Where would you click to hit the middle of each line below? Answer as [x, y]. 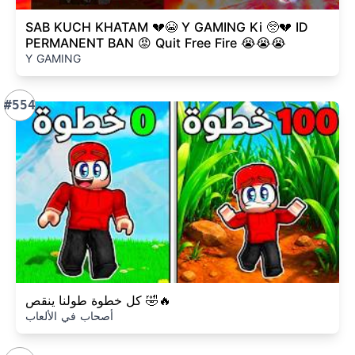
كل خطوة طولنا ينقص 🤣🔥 [157, 300]
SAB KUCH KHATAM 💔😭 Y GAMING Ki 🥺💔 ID [167, 27]
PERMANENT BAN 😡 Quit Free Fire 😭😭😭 [156, 42]
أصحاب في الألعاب [69, 316]
